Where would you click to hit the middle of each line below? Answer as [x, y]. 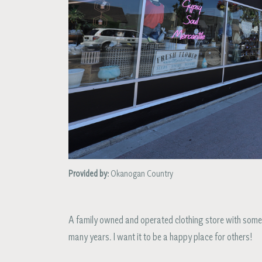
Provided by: [89, 174]
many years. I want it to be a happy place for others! [161, 238]
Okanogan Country [141, 174]
